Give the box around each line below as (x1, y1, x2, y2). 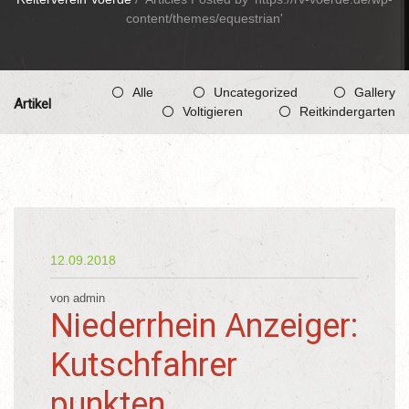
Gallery (354, 85, 395, 100)
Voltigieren (183, 104, 243, 119)
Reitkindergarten (299, 104, 395, 119)
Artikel (14, 96, 51, 112)
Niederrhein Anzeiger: (50, 307, 358, 345)
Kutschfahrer (50, 346, 237, 384)
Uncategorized (214, 85, 298, 100)
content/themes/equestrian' (126, 11, 283, 26)
